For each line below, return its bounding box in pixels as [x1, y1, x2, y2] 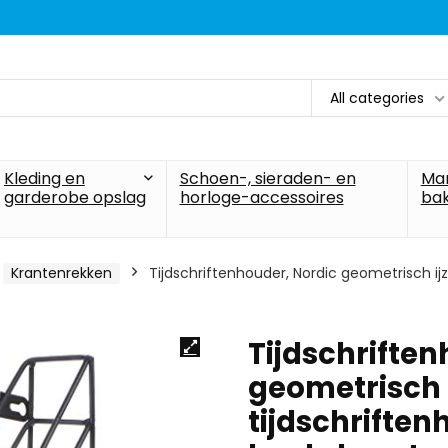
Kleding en [3, 167, 85, 190]
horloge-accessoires [179, 186, 344, 209]
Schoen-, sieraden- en [179, 167, 356, 190]
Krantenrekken [11, 263, 112, 283]
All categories [330, 87, 424, 108]
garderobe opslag [3, 186, 146, 209]
